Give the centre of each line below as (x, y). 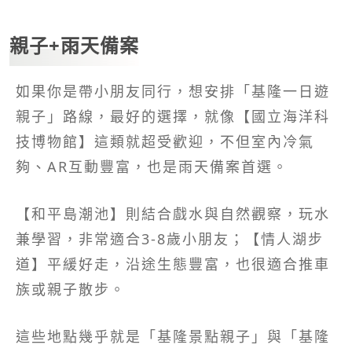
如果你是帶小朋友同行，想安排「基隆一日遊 (173, 91)
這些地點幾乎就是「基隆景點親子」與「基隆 (173, 336)
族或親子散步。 (71, 289)
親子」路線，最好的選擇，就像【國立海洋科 (173, 116)
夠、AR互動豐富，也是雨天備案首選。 (152, 166)
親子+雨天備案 (74, 45)
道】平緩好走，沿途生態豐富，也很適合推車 (173, 264)
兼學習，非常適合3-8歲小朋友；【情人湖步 (170, 238)
